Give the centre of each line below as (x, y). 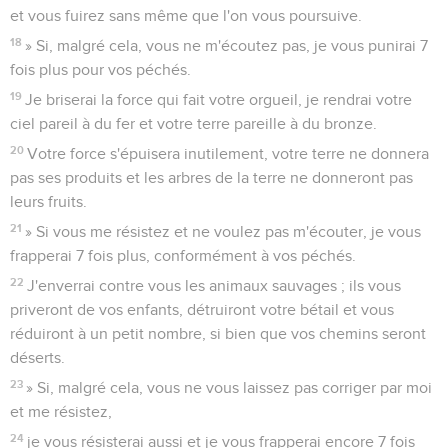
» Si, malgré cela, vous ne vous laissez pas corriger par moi (229, 387)
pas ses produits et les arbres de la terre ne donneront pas (211, 177)
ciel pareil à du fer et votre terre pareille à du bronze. (193, 123)
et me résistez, (61, 411)
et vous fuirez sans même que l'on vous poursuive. (186, 15)
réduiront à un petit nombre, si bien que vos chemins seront (218, 333)
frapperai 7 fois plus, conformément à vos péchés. (183, 255)
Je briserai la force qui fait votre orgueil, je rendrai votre (219, 99)
